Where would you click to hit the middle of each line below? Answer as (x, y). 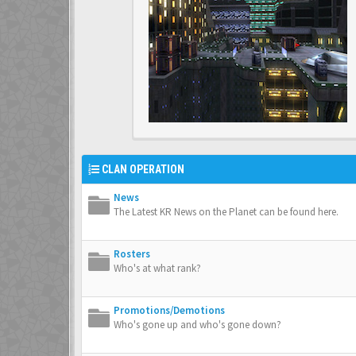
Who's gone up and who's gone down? (197, 325)
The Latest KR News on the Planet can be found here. (226, 212)
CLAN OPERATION (143, 169)
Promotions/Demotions (169, 310)
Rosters (132, 254)
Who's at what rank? (157, 268)
